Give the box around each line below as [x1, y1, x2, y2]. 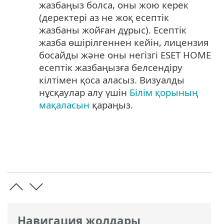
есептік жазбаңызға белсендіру [39, 60, 182, 73]
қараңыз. [89, 98, 133, 111]
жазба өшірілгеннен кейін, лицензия [39, 35, 208, 48]
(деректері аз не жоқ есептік [39, 10, 169, 23]
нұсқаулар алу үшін [39, 85, 129, 98]
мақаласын [39, 98, 89, 111]
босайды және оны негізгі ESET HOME [39, 48, 211, 61]
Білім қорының [129, 85, 198, 98]
